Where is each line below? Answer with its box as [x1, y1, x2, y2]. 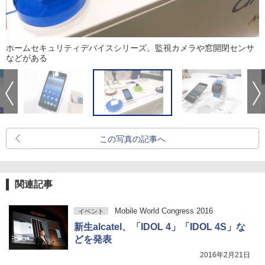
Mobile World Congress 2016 [114, 206, 213, 215]
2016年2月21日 [200, 251, 250, 259]
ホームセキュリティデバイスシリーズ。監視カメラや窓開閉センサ [6, 43, 254, 53]
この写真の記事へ [99, 134, 166, 144]
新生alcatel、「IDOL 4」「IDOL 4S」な [74, 222, 245, 232]
